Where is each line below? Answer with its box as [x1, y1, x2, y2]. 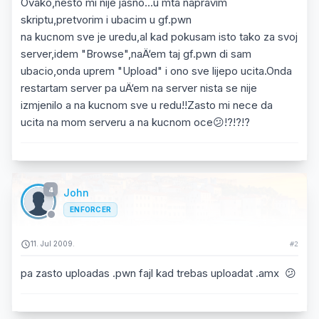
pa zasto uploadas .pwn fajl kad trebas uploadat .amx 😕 [21, 266, 296, 280]
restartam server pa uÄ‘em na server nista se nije [21, 81, 257, 95]
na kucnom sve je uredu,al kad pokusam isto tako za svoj [21, 30, 298, 43]
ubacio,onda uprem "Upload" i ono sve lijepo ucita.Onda [21, 64, 292, 78]
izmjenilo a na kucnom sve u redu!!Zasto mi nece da [21, 98, 273, 112]
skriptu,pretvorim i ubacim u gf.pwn [21, 13, 192, 26]
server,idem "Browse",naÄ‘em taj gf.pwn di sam [21, 47, 251, 61]
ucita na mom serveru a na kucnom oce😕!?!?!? [21, 115, 250, 129]
